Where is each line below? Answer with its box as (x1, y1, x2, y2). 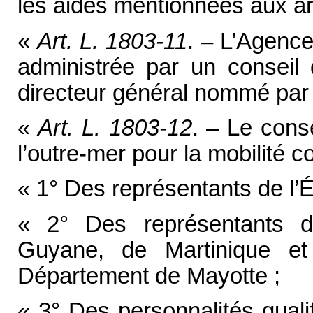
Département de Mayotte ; (17, 263, 280, 289)
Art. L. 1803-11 (36, 28, 187, 54)
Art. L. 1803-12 (38, 115, 192, 141)
